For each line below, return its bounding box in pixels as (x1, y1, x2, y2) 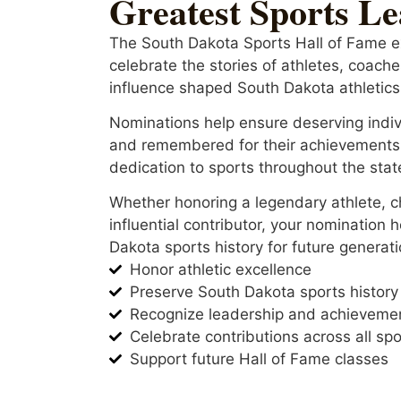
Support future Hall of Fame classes (129, 349, 388, 368)
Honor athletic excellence (129, 260, 311, 278)
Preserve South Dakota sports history (129, 282, 398, 301)
